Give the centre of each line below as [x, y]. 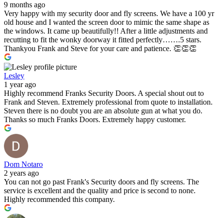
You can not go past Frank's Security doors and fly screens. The [101, 182]
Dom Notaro [23, 164]
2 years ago [21, 173]
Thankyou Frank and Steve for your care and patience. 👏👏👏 [100, 49]
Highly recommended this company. [59, 200]
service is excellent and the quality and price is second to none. [100, 191]
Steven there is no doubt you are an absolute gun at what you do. [103, 111]
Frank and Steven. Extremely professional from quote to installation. [108, 102]
